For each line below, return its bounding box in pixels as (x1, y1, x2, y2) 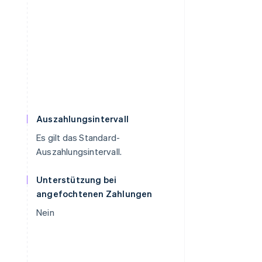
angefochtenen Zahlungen (36, 188, 153, 199)
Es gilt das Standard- (36, 132, 120, 143)
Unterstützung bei (36, 174, 117, 185)
